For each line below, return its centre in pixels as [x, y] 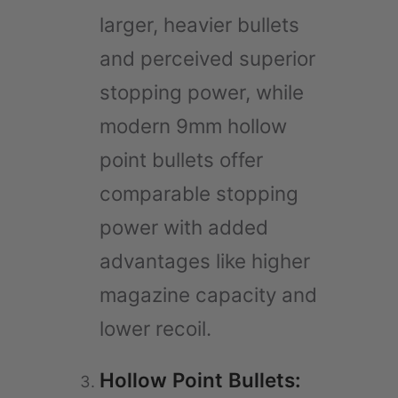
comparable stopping [199, 193]
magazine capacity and [208, 294]
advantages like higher [205, 260]
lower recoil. [155, 328]
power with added [184, 227]
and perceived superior [207, 58]
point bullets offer [181, 159]
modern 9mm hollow [193, 125]
